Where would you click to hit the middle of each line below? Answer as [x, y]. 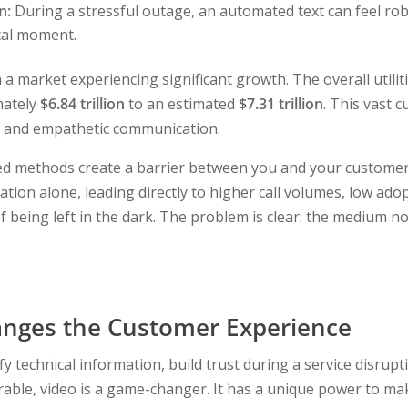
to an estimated [181, 104]
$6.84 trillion [82, 104]
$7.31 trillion [280, 104]
